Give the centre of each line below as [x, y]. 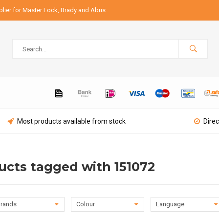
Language [170, 204]
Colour [85, 204]
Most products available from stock [72, 121]
